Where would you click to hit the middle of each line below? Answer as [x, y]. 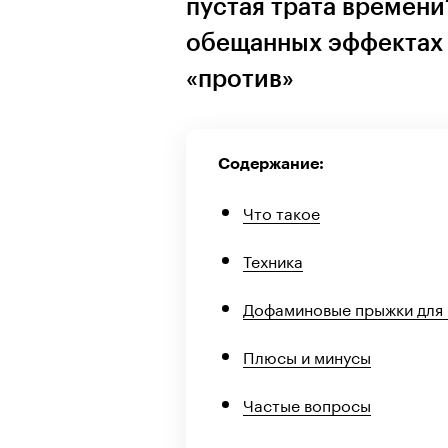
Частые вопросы [307, 403]
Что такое [281, 211]
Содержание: [271, 163]
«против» [240, 78]
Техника [273, 259]
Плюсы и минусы [307, 355]
